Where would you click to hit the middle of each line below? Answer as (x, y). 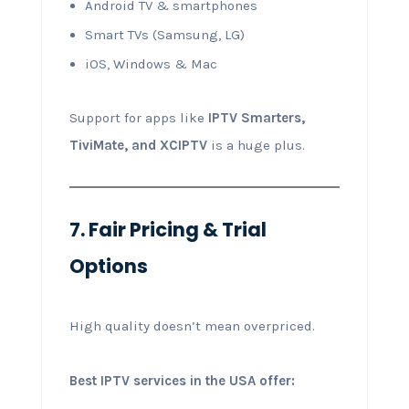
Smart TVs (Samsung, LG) (164, 34)
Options (108, 266)
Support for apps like (138, 117)
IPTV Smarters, (256, 117)
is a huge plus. (256, 145)
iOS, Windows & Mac (151, 63)
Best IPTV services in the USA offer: (182, 380)
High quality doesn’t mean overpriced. (192, 325)
